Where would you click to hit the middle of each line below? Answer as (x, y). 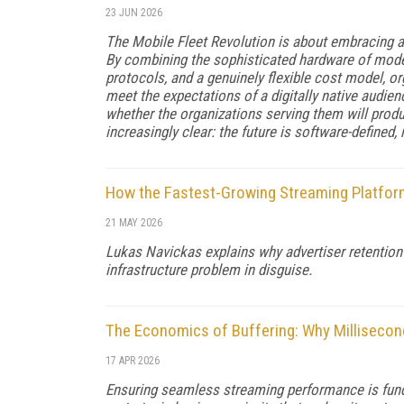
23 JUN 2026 (134, 12)
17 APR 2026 (133, 360)
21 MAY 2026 (134, 222)
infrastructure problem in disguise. (209, 269)
